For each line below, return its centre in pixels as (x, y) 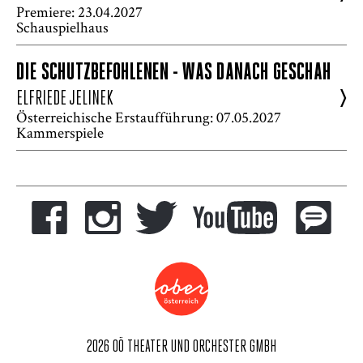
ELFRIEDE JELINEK (65, 99)
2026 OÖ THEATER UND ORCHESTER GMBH (181, 348)
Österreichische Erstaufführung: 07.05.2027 (149, 117)
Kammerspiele (60, 132)
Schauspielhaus (62, 27)
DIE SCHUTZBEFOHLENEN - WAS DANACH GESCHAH (174, 73)
